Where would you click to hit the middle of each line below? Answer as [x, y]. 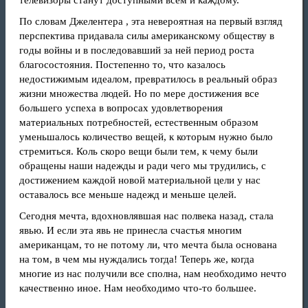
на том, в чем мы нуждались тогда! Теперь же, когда [137, 259]
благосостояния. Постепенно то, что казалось [122, 65]
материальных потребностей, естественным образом [139, 122]
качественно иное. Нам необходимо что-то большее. [138, 288]
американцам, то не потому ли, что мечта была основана [148, 245]
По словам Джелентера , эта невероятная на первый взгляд [151, 21]
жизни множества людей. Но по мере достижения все [139, 93]
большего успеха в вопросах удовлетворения [121, 108]
